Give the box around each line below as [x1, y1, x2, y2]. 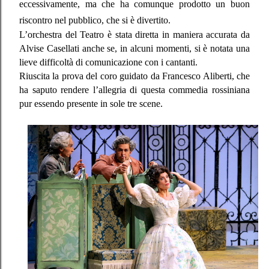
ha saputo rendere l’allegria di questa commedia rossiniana [19, 84, 250, 95]
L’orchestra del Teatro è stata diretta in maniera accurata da [19, 29, 250, 40]
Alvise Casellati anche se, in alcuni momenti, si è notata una [19, 43, 250, 53]
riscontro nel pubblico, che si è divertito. [19, 14, 171, 25]
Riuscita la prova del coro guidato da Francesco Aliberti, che [19, 70, 250, 81]
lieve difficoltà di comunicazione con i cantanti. [19, 56, 198, 67]
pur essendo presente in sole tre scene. [19, 98, 163, 109]
